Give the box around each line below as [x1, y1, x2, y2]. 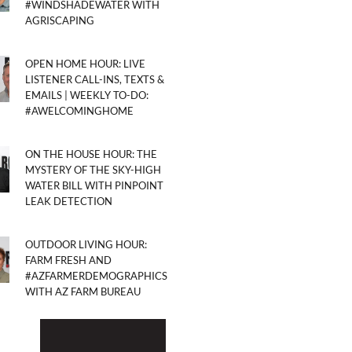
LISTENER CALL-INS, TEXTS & [25, 72, 164, 86]
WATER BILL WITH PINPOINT [25, 178, 163, 192]
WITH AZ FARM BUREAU [25, 284, 141, 298]
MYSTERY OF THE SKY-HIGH [25, 163, 161, 176]
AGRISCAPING [25, 13, 94, 27]
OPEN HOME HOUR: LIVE [25, 57, 145, 70]
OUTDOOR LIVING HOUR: [25, 237, 147, 251]
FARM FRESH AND [25, 253, 112, 266]
